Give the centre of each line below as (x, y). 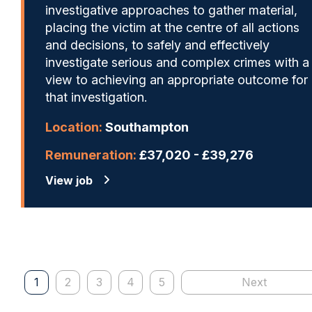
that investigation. (96, 97)
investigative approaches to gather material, (171, 10)
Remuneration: (91, 155)
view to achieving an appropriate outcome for (177, 79)
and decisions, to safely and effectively (157, 45)
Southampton (146, 127)
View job (69, 180)
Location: (74, 127)
